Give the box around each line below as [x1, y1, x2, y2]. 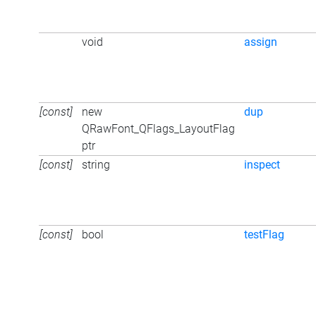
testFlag [244, 227, 284, 241]
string [82, 157, 110, 171]
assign [244, 35, 277, 49]
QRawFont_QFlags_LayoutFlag [82, 121, 235, 135]
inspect [244, 157, 280, 171]
